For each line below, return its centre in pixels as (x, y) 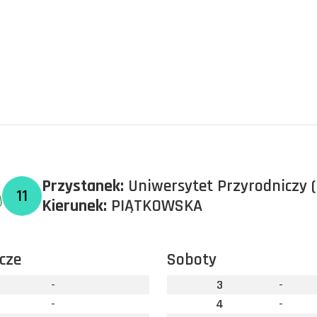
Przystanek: (83, 186)
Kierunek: (74, 206)
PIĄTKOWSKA (155, 206)
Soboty (191, 260)
